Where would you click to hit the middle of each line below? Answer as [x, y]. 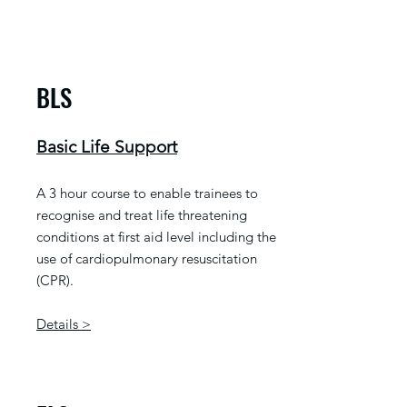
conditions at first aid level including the [156, 237]
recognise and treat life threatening [142, 215]
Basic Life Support [107, 147]
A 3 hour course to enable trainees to [147, 193]
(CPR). [55, 280]
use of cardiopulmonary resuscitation [147, 258]
